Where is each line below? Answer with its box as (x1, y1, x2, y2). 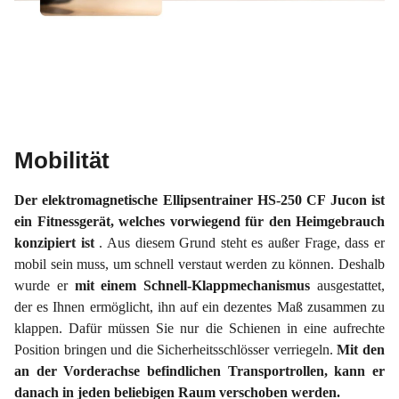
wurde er (14, 278, 75, 294)
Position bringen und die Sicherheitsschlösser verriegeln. (14, 342, 338, 358)
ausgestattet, (317, 278, 386, 294)
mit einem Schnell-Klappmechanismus (74, 278, 318, 294)
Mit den (337, 342, 386, 358)
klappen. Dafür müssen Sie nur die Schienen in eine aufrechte (14, 321, 385, 337)
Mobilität (14, 147, 116, 175)
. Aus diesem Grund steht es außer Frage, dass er (99, 235, 386, 251)
